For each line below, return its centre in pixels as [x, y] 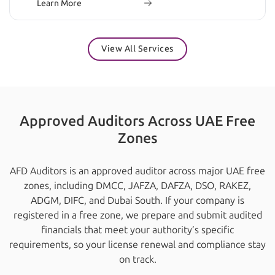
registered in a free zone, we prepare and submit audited [137, 215]
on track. [137, 260]
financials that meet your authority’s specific [137, 230]
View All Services [137, 48]
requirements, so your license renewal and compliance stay [137, 245]
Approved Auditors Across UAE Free [137, 121]
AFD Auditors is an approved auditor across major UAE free [137, 171]
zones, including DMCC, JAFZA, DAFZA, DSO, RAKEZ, [137, 186]
